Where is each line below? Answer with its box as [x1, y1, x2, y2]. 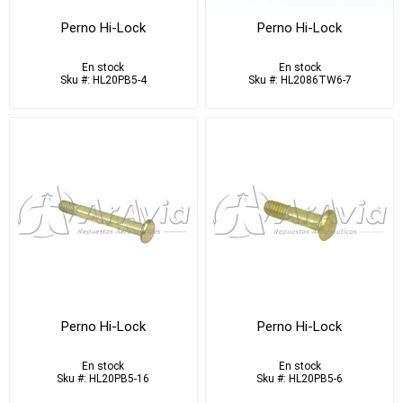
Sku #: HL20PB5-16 [57, 372, 150, 385]
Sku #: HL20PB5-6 [256, 372, 344, 385]
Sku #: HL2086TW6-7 [247, 74, 352, 87]
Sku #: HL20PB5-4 [59, 74, 147, 87]
